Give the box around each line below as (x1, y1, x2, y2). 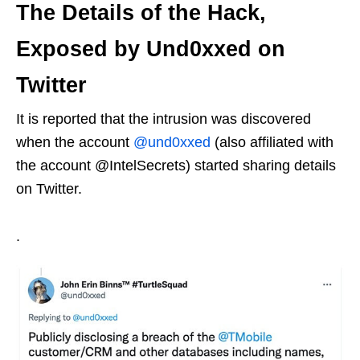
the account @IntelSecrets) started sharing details (16, 157, 336, 174)
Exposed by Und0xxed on (16, 36, 285, 61)
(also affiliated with (211, 133, 333, 150)
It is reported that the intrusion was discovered (16, 110, 311, 127)
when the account (16, 133, 133, 150)
